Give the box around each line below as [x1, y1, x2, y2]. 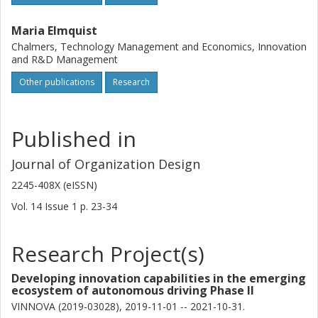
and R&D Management [11, 53, 118, 66]
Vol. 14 [11, 199, 45, 213]
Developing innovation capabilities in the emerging [11, 270, 306, 286]
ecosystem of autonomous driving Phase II [11, 283, 254, 298]
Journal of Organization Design [11, 155, 200, 172]
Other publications [19, 76, 94, 88]
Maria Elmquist [11, 23, 97, 38]
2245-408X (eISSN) [11, 178, 97, 192]
